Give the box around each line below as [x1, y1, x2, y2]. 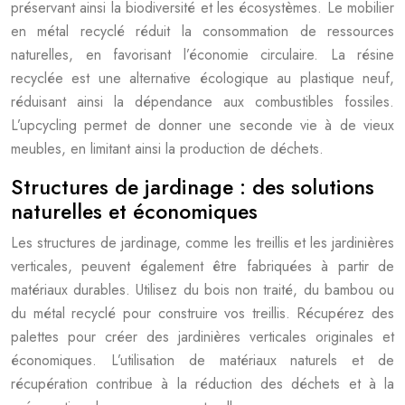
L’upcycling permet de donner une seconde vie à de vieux [11, 115, 394, 136]
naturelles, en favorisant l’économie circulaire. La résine [11, 44, 394, 65]
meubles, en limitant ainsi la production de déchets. [11, 138, 324, 159]
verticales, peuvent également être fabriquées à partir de [11, 256, 394, 277]
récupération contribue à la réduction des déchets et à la [11, 373, 394, 394]
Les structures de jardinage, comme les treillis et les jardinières [11, 232, 394, 253]
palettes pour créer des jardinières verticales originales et [11, 326, 394, 347]
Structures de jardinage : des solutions [11, 172, 374, 202]
